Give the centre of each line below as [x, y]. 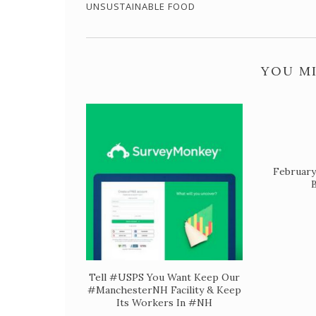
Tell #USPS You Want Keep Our [164, 277]
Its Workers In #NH [164, 303]
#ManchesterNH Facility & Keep [164, 290]
